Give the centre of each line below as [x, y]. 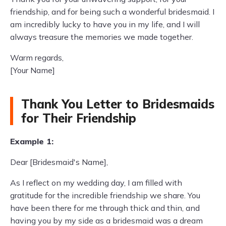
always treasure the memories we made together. [102, 37]
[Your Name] [33, 70]
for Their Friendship [79, 118]
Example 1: [32, 141]
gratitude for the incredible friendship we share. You [105, 195]
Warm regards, [37, 58]
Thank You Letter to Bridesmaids [118, 104]
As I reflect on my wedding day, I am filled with [96, 183]
